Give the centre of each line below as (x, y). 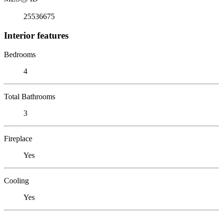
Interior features (36, 35)
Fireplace (18, 138)
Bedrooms (20, 54)
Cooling (16, 180)
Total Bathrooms (30, 96)
